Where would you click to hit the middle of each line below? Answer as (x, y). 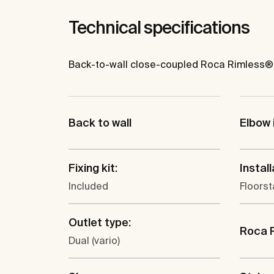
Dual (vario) (94, 241)
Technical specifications (159, 28)
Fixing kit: (93, 168)
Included (88, 186)
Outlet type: (100, 223)
